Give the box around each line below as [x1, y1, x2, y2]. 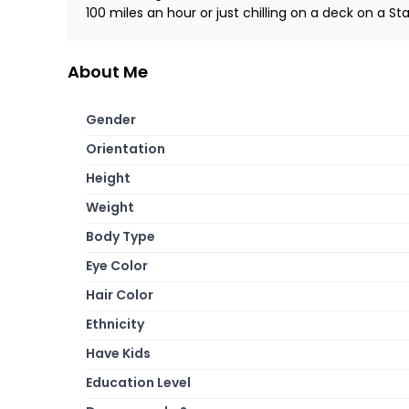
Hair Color [86, 285, 153, 304]
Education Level [86, 372, 191, 392]
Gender [86, 110, 136, 129]
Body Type [86, 226, 155, 246]
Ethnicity [86, 314, 144, 333]
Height [86, 168, 131, 187]
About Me [68, 59, 148, 83]
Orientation [86, 139, 165, 158]
